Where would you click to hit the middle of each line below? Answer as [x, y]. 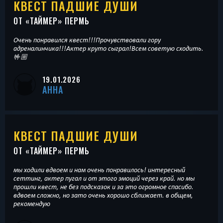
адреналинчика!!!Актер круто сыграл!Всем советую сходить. [109, 48]
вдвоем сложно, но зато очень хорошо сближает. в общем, [103, 195]
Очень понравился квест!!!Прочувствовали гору [87, 40]
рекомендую [32, 204]
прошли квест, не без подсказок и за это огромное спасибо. [104, 187]
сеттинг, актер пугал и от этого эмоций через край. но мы [104, 178]
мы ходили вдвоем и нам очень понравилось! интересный [99, 170]
